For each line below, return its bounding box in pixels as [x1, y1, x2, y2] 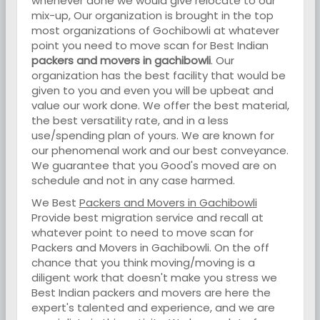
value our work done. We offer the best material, [31, 98, 289, 113]
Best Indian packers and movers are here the [31, 285, 271, 300]
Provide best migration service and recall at [31, 210, 264, 225]
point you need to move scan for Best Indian [31, 38, 269, 53]
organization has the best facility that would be [31, 68, 286, 83]
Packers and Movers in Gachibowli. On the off [31, 240, 269, 255]
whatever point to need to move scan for [31, 225, 254, 240]
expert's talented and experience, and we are [31, 300, 275, 315]
